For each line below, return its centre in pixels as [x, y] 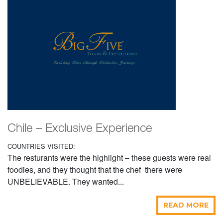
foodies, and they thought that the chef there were [95, 170]
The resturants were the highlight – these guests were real [109, 158]
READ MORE [186, 205]
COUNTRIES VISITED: [41, 146]
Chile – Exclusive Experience [80, 129]
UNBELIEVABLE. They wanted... [66, 182]
